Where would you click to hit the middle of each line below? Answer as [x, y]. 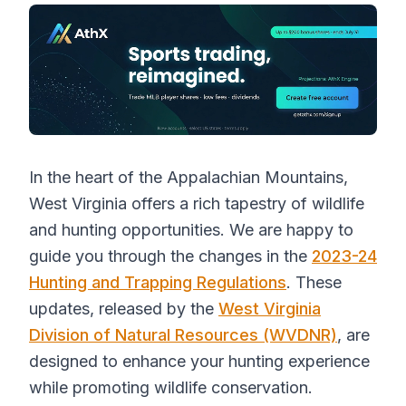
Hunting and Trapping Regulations [158, 282]
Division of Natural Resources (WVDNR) [183, 335]
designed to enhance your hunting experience [199, 361]
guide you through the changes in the [170, 256]
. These [314, 282]
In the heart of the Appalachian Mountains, [188, 177]
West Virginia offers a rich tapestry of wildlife [197, 203]
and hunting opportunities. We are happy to [191, 230]
